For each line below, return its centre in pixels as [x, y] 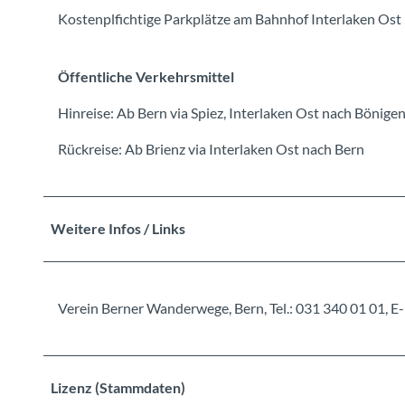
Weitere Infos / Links [118, 228]
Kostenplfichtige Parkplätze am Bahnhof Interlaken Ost [230, 18]
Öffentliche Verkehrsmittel [146, 76]
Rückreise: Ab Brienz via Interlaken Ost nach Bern [211, 148]
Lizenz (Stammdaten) [118, 387]
